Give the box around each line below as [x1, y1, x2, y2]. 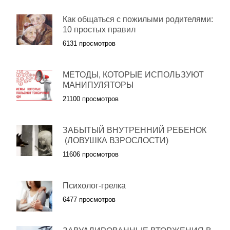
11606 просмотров [63, 150, 119, 158]
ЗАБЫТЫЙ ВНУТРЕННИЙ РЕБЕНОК [63, 126, 206, 135]
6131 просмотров [63, 40, 116, 47]
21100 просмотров [63, 95, 119, 103]
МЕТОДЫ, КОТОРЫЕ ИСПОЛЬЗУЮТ [63, 70, 204, 79]
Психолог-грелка [63, 181, 126, 190]
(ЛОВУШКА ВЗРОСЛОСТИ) [63, 136, 168, 145]
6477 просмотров [63, 196, 116, 203]
